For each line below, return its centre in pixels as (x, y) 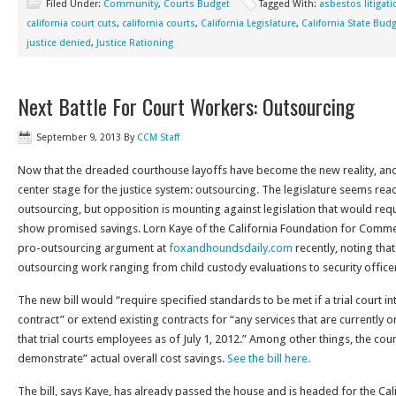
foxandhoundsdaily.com (231, 248)
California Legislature (248, 23)
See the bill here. (269, 358)
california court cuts (72, 23)
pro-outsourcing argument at (93, 248)
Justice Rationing (135, 43)
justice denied (59, 43)
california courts (159, 23)
